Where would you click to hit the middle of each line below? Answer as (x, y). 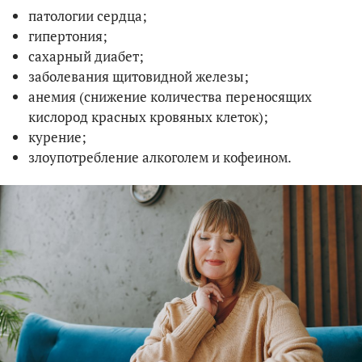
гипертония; (68, 36)
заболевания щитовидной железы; (139, 76)
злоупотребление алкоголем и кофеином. (160, 157)
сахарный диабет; (86, 56)
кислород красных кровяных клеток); (148, 117)
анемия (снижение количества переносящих (170, 97)
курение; (57, 137)
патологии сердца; (88, 16)
